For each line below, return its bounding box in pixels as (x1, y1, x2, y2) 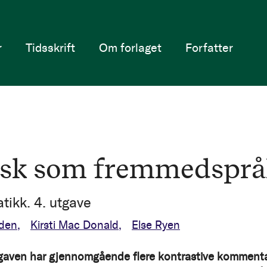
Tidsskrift (25, 40, 75, 55)
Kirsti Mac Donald (30, 218, 119, 232)
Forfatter (185, 40, 233, 55)
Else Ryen (132, 218, 180, 232)
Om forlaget (98, 40, 162, 55)
